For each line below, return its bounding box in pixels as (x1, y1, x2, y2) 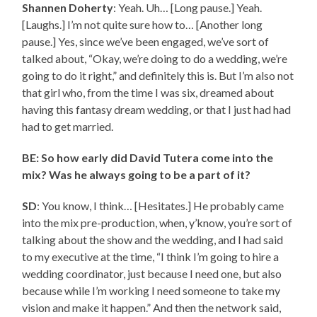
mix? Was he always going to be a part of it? (22, 168, 251, 182)
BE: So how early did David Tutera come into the (22, 151, 274, 165)
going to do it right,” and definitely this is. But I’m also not (22, 69, 294, 83)
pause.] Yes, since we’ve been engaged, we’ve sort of (22, 35, 270, 49)
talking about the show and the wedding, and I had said (22, 233, 284, 247)
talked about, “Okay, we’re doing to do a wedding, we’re (22, 52, 288, 66)
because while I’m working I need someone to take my (22, 284, 281, 298)
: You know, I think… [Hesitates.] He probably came (37, 199, 284, 213)
